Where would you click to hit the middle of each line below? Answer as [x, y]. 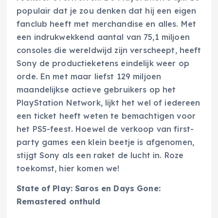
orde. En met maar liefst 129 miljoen [89, 76]
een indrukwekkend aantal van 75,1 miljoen [103, 37]
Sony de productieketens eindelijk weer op [103, 63]
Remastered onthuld [59, 201]
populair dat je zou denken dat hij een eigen [107, 10]
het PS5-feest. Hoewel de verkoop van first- [105, 129]
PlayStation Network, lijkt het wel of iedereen [109, 102]
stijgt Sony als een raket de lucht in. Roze [100, 155]
